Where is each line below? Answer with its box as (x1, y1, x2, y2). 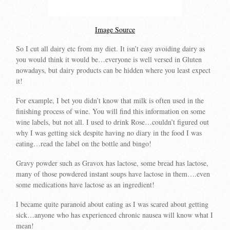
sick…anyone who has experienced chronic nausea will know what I (16, 209, 214, 220)
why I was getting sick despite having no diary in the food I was (16, 128, 202, 138)
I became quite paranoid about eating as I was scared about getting (16, 199, 209, 209)
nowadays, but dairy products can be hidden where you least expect (16, 65, 211, 75)
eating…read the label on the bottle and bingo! (16, 139, 152, 149)
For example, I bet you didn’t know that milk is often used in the (16, 95, 204, 106)
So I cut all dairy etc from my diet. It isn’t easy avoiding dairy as (16, 44, 205, 54)
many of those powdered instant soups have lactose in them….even (16, 168, 210, 179)
